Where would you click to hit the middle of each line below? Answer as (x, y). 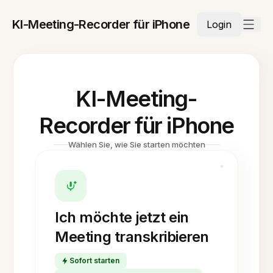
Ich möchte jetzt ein (122, 217)
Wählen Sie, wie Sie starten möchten (136, 144)
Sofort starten (95, 261)
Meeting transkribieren (132, 237)
